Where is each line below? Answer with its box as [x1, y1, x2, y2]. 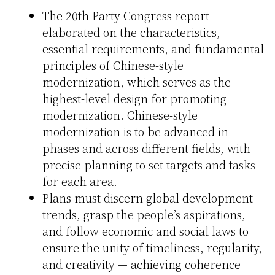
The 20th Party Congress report [42, 7, 209, 24]
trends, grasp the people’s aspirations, [42, 206, 246, 223]
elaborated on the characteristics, [42, 24, 220, 41]
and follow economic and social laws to [42, 223, 249, 239]
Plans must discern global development [42, 190, 253, 206]
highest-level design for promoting [42, 90, 227, 107]
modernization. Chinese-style [42, 107, 198, 123]
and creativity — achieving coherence [42, 256, 241, 273]
